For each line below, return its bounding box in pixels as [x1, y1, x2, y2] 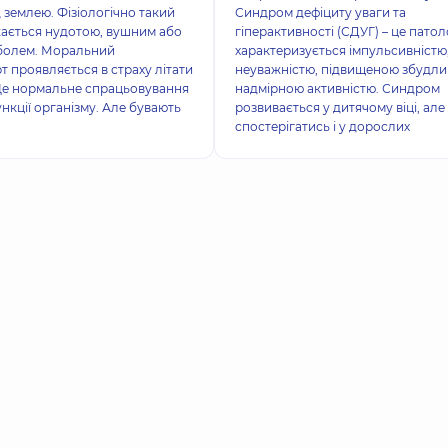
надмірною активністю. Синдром [234, 81, 440, 96]
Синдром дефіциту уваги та [234, 5, 406, 20]
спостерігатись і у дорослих [234, 119, 410, 134]
